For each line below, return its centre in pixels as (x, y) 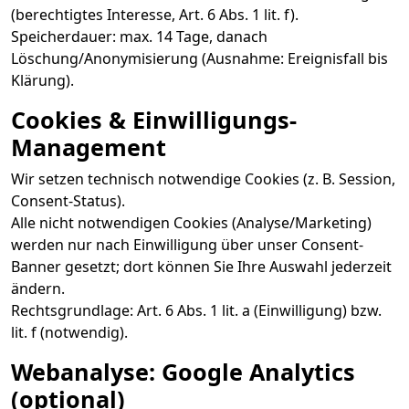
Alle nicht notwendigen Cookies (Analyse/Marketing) (191, 223)
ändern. (38, 288)
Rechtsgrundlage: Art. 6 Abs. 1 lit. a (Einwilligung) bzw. (196, 310)
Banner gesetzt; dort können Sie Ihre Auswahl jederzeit (201, 267)
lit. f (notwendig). (69, 332)
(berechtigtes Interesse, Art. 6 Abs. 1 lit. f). (155, 15)
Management (89, 147)
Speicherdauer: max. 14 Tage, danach (139, 37)
